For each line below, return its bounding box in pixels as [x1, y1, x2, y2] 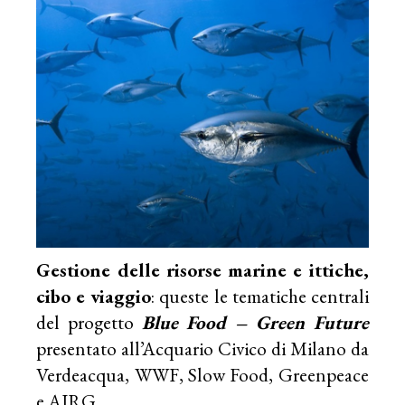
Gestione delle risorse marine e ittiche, [36, 257, 369, 282]
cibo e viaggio [36, 283, 152, 308]
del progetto [36, 309, 142, 334]
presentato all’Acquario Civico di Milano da [36, 335, 369, 361]
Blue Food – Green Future [141, 309, 369, 334]
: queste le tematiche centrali [151, 283, 369, 308]
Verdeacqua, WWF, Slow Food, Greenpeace [36, 362, 369, 387]
